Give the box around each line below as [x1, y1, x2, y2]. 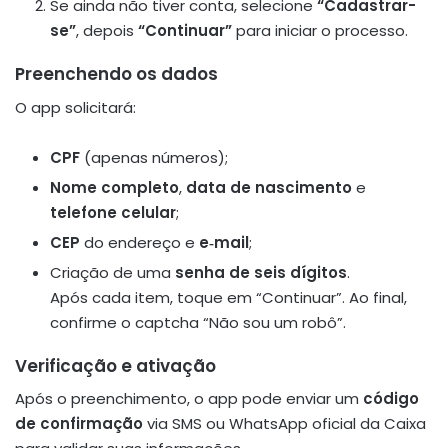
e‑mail [199, 231, 249, 253]
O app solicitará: [15, 96, 136, 118]
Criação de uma [50, 261, 175, 283]
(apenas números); [80, 146, 228, 168]
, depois [76, 20, 138, 42]
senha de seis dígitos [175, 261, 347, 283]
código [363, 388, 419, 410]
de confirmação [15, 413, 143, 435]
